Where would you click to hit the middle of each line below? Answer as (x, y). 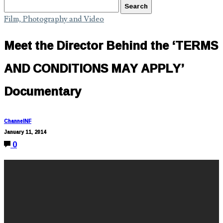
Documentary (43, 91)
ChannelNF (18, 121)
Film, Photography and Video (54, 19)
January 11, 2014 (25, 132)
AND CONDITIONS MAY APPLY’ (94, 68)
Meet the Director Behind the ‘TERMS (111, 45)
